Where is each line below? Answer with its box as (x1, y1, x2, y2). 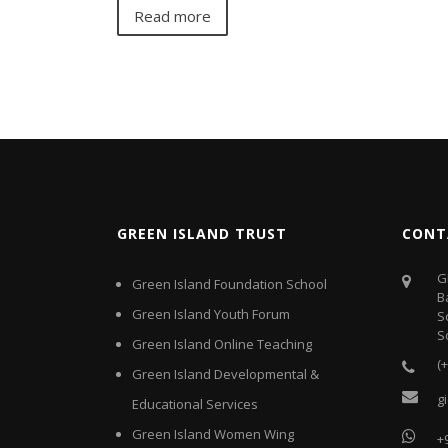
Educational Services (132, 394, 258, 413)
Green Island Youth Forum (132, 304, 290, 323)
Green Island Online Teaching (132, 334, 312, 353)
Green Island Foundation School (132, 274, 327, 293)
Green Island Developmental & (132, 364, 319, 383)
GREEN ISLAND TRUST (117, 223, 287, 243)
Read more (134, 6, 211, 27)
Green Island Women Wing (132, 424, 294, 443)
